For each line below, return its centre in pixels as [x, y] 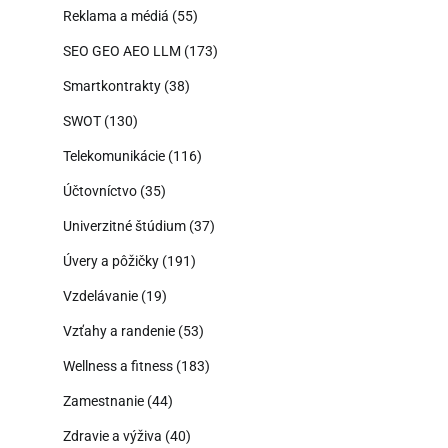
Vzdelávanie [100, 295]
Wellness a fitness [118, 365]
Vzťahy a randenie [119, 330]
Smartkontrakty [112, 85]
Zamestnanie [103, 400]
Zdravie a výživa [112, 435]
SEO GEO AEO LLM [122, 50]
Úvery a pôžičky [111, 260]
